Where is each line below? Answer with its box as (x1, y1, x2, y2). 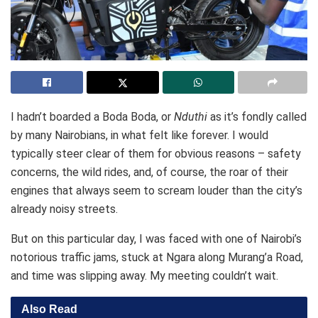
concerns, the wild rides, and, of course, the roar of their (11, 165, 288, 179)
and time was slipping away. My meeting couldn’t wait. (11, 268, 278, 283)
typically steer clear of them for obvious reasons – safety (11, 146, 301, 160)
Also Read (21, 302, 77, 315)
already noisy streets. (11, 202, 118, 216)
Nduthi (174, 109, 207, 124)
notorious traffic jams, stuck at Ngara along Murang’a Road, (11, 250, 303, 264)
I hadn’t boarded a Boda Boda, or (11, 109, 174, 124)
